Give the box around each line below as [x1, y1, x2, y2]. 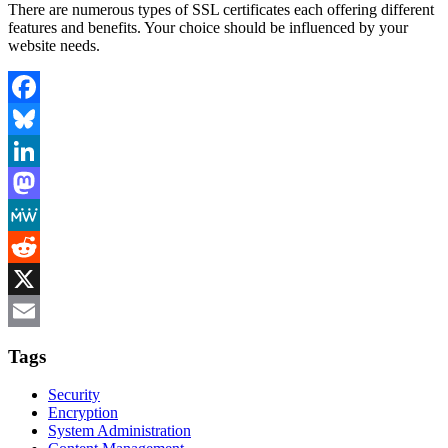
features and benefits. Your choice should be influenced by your [8, 18, 408, 36]
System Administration [48, 422, 191, 440]
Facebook [8, 109, 70, 127]
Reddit [8, 269, 50, 287]
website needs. [8, 36, 100, 54]
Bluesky [8, 141, 60, 159]
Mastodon [8, 205, 71, 223]
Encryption [48, 404, 118, 422]
